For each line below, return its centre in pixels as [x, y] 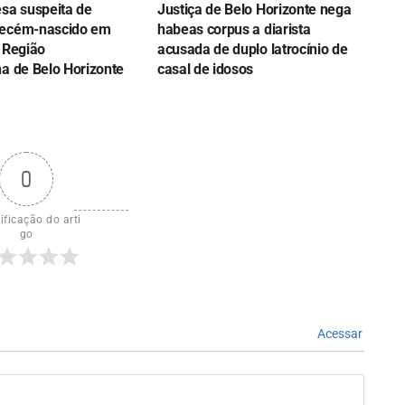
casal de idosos [205, 70]
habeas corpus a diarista [234, 30]
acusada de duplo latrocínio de [252, 50]
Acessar [339, 334]
